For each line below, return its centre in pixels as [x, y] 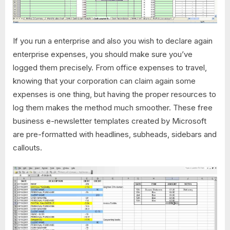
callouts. [27, 148]
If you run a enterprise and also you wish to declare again [113, 41]
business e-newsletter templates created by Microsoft [110, 121]
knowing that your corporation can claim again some [104, 81]
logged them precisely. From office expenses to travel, [110, 68]
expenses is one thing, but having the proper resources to [114, 94]
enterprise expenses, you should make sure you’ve [103, 54]
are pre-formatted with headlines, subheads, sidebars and [115, 135]
